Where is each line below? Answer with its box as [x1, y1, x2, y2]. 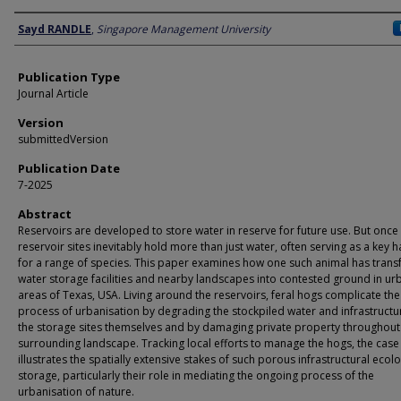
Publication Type [18, 69, 120, 85]
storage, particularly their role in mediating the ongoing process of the [18, 368, 374, 383]
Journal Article [18, 86, 89, 101]
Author [14, 15, 60, 42]
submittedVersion [18, 132, 108, 147]
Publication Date [18, 160, 120, 176]
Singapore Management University [97, 21, 270, 37]
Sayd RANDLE [18, 21, 91, 37]
